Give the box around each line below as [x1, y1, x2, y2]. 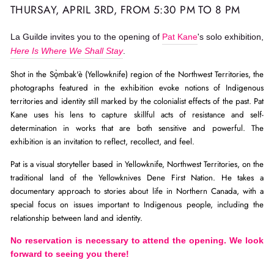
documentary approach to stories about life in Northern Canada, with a [10, 185, 264, 197]
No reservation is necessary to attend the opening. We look [10, 236, 264, 245]
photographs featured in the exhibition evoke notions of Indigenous [10, 82, 264, 94]
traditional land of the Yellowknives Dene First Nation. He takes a [10, 172, 264, 183]
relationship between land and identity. [10, 212, 143, 224]
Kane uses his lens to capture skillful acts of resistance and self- [10, 109, 264, 120]
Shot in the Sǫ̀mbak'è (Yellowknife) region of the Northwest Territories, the [10, 68, 264, 80]
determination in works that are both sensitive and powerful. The [10, 122, 264, 134]
